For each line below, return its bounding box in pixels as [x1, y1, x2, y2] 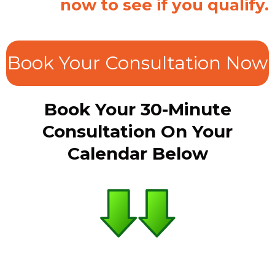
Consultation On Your [42, 121, 233, 142]
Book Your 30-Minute [44, 99, 231, 120]
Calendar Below [67, 143, 208, 164]
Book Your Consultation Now [7, 52, 268, 74]
